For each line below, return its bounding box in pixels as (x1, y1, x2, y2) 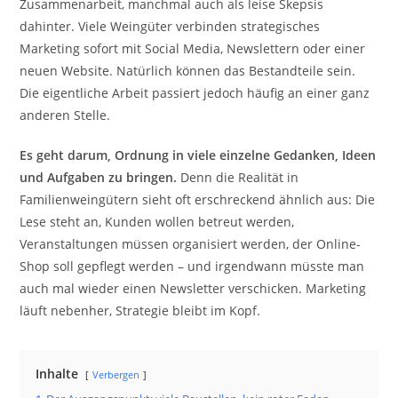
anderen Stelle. (20, 107, 111, 123)
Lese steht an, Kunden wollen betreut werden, (20, 213, 295, 230)
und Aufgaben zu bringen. (20, 169, 178, 186)
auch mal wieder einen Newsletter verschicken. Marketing (20, 280, 367, 297)
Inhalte (36, 365, 79, 382)
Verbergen (92, 368, 140, 381)
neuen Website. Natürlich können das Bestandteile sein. (20, 62, 356, 79)
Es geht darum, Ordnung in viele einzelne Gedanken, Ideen (20, 147, 377, 163)
